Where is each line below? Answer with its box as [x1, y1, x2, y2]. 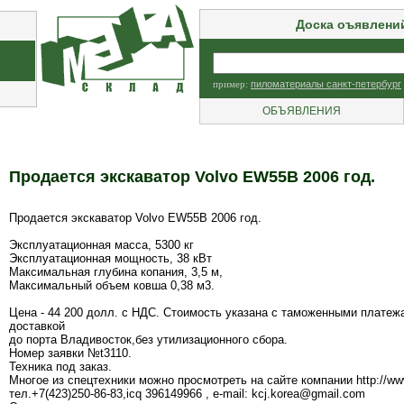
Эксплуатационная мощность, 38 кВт [9, 252, 212, 266]
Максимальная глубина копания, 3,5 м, [9, 265, 223, 280]
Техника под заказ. [9, 360, 112, 374]
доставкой [9, 319, 65, 334]
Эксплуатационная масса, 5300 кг [9, 238, 194, 252]
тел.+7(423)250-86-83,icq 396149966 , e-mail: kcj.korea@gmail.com [9, 387, 365, 401]
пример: [213, 78, 251, 89]
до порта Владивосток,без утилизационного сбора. [9, 333, 288, 347]
